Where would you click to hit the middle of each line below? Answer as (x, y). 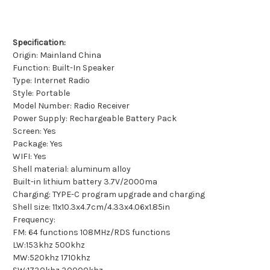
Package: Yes (38, 144)
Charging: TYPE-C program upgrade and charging (109, 195)
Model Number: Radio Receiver (71, 106)
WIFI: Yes (30, 157)
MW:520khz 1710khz (52, 258)
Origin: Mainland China (57, 55)
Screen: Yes (34, 131)
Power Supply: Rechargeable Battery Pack (95, 119)
